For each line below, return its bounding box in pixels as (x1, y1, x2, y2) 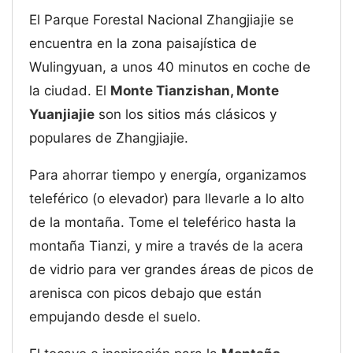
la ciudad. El (29, 82, 111, 98)
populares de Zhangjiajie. (29, 129, 189, 146)
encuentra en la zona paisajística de (29, 35, 258, 51)
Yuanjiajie (29, 106, 95, 122)
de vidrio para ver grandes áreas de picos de (29, 261, 314, 277)
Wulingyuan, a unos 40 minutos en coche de (29, 58, 311, 75)
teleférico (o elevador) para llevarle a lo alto (29, 190, 305, 206)
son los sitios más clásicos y (95, 106, 277, 122)
